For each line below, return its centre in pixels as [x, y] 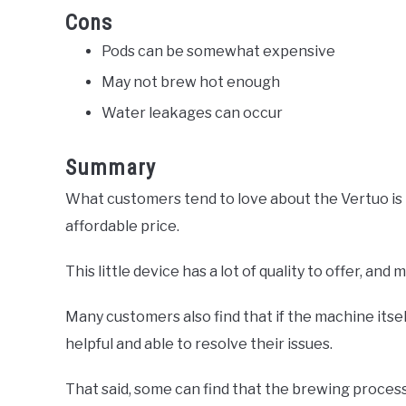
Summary [111, 168]
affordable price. [122, 227]
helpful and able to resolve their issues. [199, 344]
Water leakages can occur [192, 113]
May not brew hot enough [191, 82]
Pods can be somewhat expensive [218, 52]
